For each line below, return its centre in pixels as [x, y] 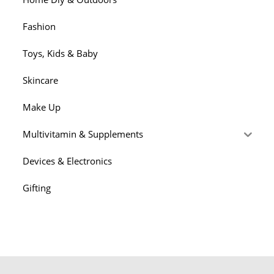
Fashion [39, 26]
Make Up [42, 107]
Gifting [37, 187]
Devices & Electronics [68, 161]
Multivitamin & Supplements [83, 134]
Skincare [41, 80]
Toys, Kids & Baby [61, 53]
